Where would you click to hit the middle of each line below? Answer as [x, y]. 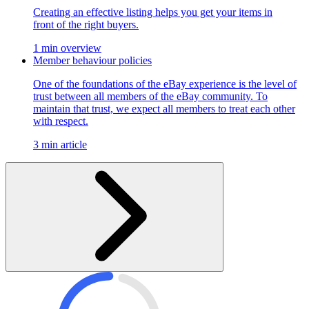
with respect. [61, 121]
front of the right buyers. [86, 24]
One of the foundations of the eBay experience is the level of [165, 83]
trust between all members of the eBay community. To [150, 96]
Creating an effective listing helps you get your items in [153, 12]
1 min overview [67, 48]
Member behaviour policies [92, 60]
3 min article [60, 144]
